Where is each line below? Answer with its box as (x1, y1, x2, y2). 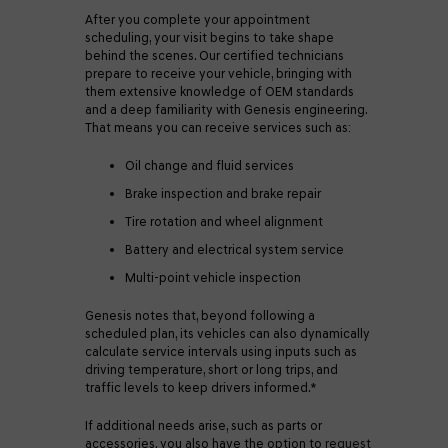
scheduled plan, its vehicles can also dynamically (85, 326, 370, 341)
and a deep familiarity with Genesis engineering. (85, 102, 367, 117)
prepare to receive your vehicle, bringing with (85, 66, 352, 81)
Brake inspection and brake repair (125, 186, 324, 201)
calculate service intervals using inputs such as (85, 344, 357, 359)
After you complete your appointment (85, 12, 310, 27)
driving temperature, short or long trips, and (85, 362, 338, 377)
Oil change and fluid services (125, 158, 297, 173)
